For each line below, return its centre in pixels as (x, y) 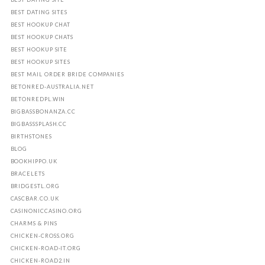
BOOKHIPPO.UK (34, 161)
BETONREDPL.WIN (38, 99)
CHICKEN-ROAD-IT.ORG (46, 248)
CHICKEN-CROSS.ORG (43, 236)
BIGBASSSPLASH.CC (39, 124)
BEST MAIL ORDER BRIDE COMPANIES (67, 75)
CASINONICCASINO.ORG (46, 211)
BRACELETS (28, 174)
